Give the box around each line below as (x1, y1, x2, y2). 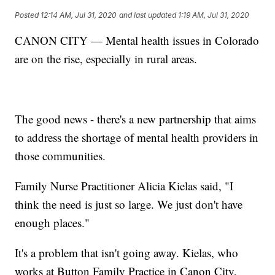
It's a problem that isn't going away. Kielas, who (15, 245, 239, 261)
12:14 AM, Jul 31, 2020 (41, 10, 117, 20)
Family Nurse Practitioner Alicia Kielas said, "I (15, 178, 234, 194)
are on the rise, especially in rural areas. (15, 51, 198, 67)
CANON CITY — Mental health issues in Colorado (15, 33, 260, 48)
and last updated (119, 10, 177, 20)
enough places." (15, 215, 90, 231)
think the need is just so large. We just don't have (15, 196, 243, 212)
